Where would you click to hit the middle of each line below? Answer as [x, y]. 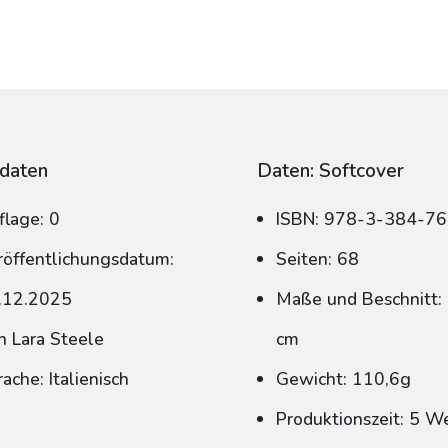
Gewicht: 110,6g [343, 379]
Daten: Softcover [330, 171]
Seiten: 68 [317, 259]
